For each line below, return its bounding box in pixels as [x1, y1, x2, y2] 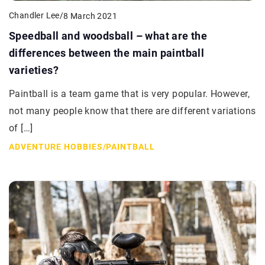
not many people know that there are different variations [9, 105, 256, 117]
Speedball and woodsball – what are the [9, 30, 208, 43]
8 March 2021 [63, 11, 118, 21]
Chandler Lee [9, 11, 60, 21]
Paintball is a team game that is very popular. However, [9, 88, 250, 100]
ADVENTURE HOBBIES [9, 142, 103, 152]
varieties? [9, 64, 59, 77]
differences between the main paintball [9, 47, 205, 60]
